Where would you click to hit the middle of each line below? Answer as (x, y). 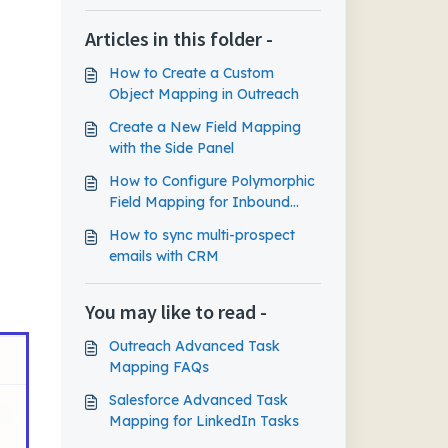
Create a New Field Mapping (204, 127)
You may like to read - (175, 311)
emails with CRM (163, 256)
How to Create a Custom (191, 73)
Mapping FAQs (158, 367)
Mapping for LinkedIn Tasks (203, 421)
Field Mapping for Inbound (199, 202)
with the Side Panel (171, 148)
